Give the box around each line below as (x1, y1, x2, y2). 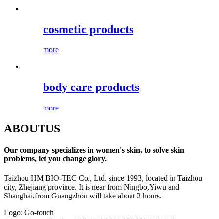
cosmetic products (43, 22, 133, 36)
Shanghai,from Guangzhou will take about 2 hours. (4, 191, 162, 200)
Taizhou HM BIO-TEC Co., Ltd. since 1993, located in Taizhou (4, 174, 202, 182)
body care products (43, 81, 139, 94)
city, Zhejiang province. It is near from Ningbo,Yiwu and (4, 182, 179, 191)
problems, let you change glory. (4, 154, 107, 163)
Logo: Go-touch (4, 208, 54, 217)
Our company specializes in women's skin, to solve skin (4, 146, 184, 154)
